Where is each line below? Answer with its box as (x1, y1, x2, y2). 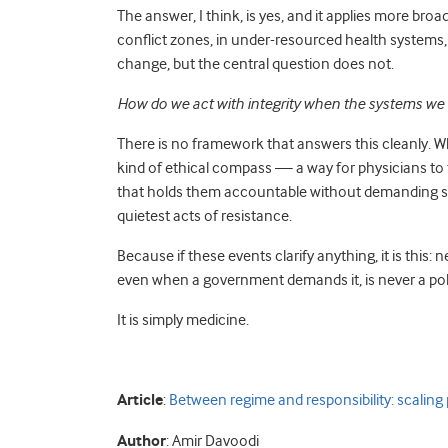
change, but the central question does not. (117, 55, 394, 73)
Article (117, 391, 163, 410)
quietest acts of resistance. (117, 207, 292, 225)
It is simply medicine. (117, 311, 249, 329)
